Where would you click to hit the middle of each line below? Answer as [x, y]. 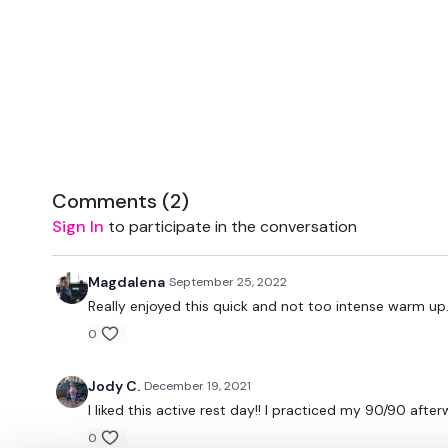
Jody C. [114, 386]
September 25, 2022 [228, 282]
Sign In [78, 226]
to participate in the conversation [230, 226]
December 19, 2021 [197, 386]
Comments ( [111, 201]
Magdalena [126, 282]
